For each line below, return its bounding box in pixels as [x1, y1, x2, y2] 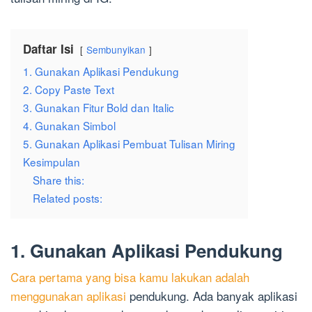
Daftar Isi [23, 40, 74, 58]
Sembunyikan [86, 42, 146, 57]
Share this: [33, 172, 84, 188]
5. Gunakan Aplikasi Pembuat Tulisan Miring [23, 136, 235, 152]
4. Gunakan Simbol [23, 118, 116, 134]
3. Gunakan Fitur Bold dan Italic [23, 100, 174, 116]
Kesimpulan [23, 154, 80, 170]
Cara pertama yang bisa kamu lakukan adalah [10, 268, 249, 286]
